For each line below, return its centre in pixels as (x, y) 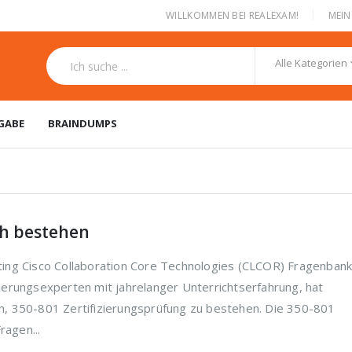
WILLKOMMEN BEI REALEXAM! (233, 15)
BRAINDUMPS (82, 123)
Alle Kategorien (311, 63)
